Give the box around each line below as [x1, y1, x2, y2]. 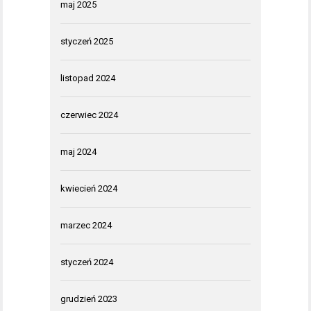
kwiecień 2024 [60, 183, 117, 194]
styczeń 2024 [60, 257, 113, 268]
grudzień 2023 [60, 294, 117, 305]
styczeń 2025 [60, 36, 113, 47]
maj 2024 [60, 146, 96, 158]
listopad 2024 [60, 73, 115, 84]
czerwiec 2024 [60, 110, 118, 121]
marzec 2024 [60, 220, 112, 231]
